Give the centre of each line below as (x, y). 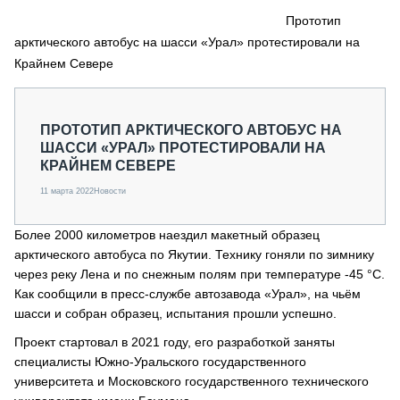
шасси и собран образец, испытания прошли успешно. (175, 313)
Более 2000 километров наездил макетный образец (167, 235)
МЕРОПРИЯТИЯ (88, 61)
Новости (110, 191)
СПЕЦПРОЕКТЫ (87, 42)
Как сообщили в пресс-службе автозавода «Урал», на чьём (187, 294)
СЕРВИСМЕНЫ (119, 10)
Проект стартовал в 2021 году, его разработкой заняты (175, 342)
